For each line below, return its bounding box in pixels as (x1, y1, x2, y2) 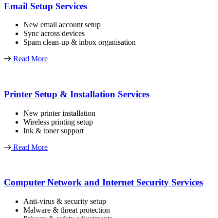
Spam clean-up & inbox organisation (23, 38, 136, 47)
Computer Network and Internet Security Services (4, 177, 203, 188)
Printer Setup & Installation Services (4, 89, 149, 100)
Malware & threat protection (23, 206, 110, 215)
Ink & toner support (23, 126, 84, 135)
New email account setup (23, 20, 101, 29)
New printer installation (23, 109, 95, 117)
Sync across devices (23, 29, 85, 38)
